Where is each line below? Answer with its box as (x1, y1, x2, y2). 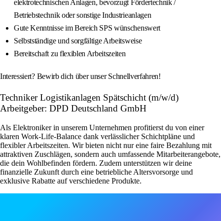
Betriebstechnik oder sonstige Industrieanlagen (14, 11, 151, 20)
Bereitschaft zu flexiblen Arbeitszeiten (14, 49, 126, 58)
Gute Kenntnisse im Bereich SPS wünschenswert (14, 24, 160, 33)
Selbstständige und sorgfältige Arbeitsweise (14, 37, 142, 45)
